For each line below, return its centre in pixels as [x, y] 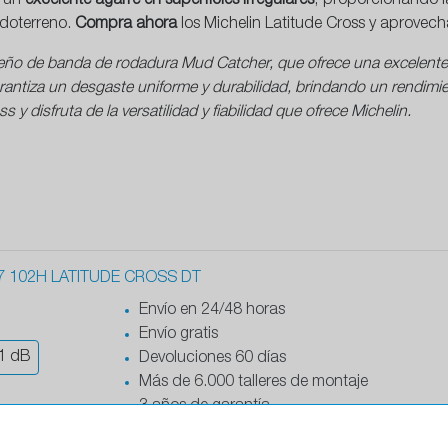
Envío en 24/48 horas [211, 311]
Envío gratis [178, 335]
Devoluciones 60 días [212, 359]
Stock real [173, 431]
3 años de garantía [204, 407]
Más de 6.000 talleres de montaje [253, 383]
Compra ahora [126, 25]
